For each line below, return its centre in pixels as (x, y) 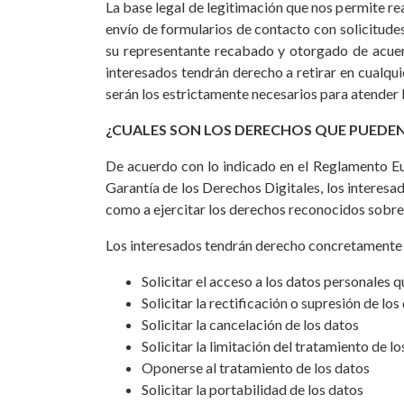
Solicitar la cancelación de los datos (250, 324)
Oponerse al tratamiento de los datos (256, 367)
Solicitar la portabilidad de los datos (252, 389)
